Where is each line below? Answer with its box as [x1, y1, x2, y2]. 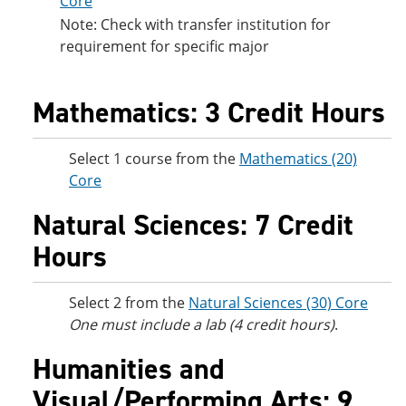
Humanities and [33, 350, 225, 388]
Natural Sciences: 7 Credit [33, 206, 353, 244]
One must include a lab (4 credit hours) [69, 314, 334, 334]
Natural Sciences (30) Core [188, 293, 368, 313]
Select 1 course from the [69, 149, 239, 169]
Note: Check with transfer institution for [60, 14, 331, 34]
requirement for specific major [60, 36, 269, 56]
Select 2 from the [69, 293, 188, 313]
